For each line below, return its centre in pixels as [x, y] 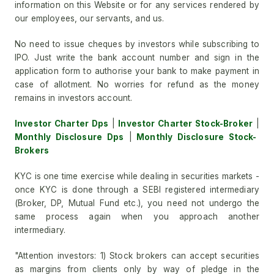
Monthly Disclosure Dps [69, 137]
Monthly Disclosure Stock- [194, 137]
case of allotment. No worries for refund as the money [137, 84]
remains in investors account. [74, 98]
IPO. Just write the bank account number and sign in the [137, 57]
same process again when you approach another [137, 217]
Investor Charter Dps [62, 124]
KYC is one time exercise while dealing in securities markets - [137, 176]
